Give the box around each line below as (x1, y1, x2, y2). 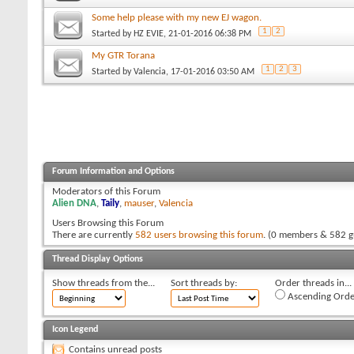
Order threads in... (275, 277, 352, 288)
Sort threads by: (171, 277, 237, 288)
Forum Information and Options (52, 166, 175, 176)
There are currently (52, 229, 135, 240)
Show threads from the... (52, 277, 155, 288)
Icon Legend (52, 324, 98, 334)
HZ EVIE (134, 28, 164, 39)
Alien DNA (52, 198, 96, 209)
